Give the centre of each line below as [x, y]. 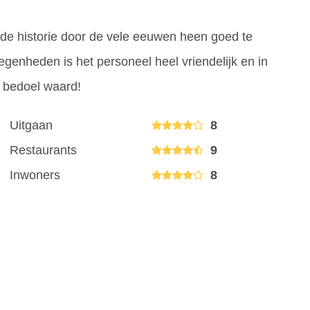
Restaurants [43, 150]
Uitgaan [31, 125]
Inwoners [35, 175]
